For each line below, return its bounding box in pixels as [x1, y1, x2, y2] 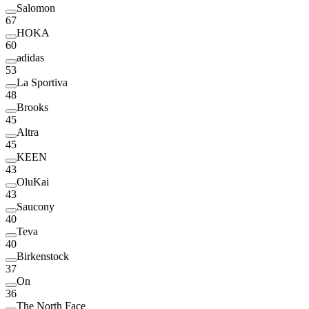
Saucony [17, 200, 54, 212]
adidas [17, 51, 44, 63]
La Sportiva [17, 76, 68, 88]
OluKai [17, 175, 49, 188]
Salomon [17, 1, 55, 14]
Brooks [17, 101, 48, 113]
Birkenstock [17, 250, 69, 262]
